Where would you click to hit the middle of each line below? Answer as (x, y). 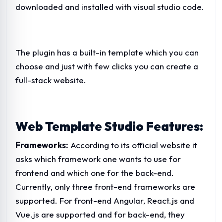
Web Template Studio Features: (109, 126)
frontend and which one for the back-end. (95, 172)
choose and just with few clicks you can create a (107, 66)
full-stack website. (51, 80)
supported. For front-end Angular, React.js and (105, 200)
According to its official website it (133, 145)
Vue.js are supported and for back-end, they (100, 214)
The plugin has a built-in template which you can (107, 52)
